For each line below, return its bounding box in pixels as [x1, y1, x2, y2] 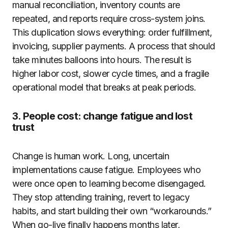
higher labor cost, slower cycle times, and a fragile [12, 68, 209, 79]
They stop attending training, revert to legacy [12, 192, 190, 203]
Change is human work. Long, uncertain [12, 151, 169, 161]
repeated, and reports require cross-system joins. [12, 13, 206, 24]
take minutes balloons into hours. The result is [12, 54, 191, 65]
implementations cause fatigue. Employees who [12, 164, 201, 175]
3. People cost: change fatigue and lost [12, 110, 192, 122]
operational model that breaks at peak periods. [12, 82, 196, 93]
